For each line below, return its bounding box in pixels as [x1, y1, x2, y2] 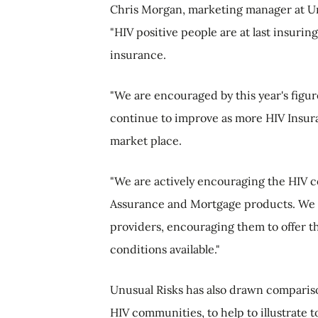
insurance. [110, 48, 166, 62]
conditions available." [110, 242, 220, 256]
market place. [110, 133, 182, 148]
